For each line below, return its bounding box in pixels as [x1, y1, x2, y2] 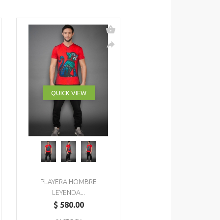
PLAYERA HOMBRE [40, 178, 97, 186]
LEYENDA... [52, 189, 85, 197]
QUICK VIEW [51, 89, 87, 97]
